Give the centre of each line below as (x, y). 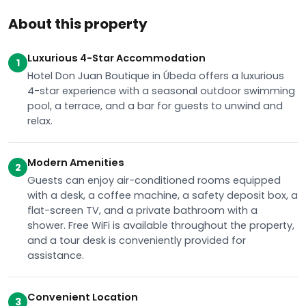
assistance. (56, 255)
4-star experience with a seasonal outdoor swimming (161, 91)
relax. (40, 121)
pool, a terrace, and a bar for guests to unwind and (155, 106)
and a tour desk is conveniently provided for (137, 240)
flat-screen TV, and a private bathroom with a (142, 210)
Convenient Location (83, 297)
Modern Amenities (76, 163)
